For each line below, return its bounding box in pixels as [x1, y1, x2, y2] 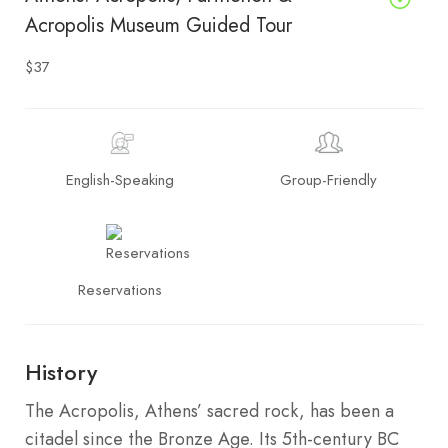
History [25, 355, 97, 388]
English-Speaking [65, 168, 174, 191]
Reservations [77, 278, 162, 301]
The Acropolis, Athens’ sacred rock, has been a [25, 397, 394, 424]
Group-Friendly [280, 168, 377, 191]
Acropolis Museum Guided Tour [25, 10, 292, 40]
